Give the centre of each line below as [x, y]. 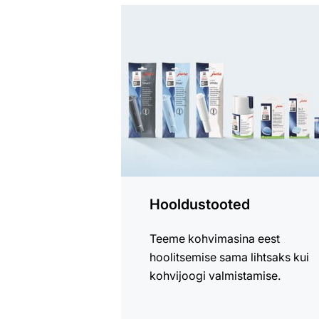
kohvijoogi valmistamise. [215, 276]
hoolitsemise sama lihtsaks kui [230, 257]
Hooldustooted [200, 205]
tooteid [140, 50]
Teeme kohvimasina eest [215, 239]
